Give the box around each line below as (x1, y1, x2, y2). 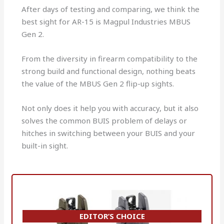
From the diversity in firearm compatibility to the (21, 53, 198, 63)
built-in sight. (21, 140, 68, 150)
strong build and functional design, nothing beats (21, 65, 196, 76)
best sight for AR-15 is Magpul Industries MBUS (21, 16, 191, 26)
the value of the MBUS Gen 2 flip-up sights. (21, 78, 174, 88)
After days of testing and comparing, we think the (21, 3, 200, 14)
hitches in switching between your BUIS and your (21, 127, 195, 138)
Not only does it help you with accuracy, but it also (21, 102, 199, 113)
